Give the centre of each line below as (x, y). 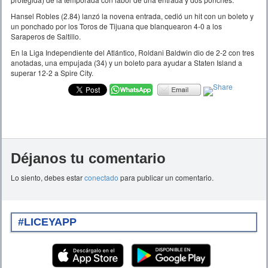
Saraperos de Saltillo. (46, 36)
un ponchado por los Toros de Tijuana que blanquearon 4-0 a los (116, 26)
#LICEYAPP (47, 222)
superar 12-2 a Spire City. (52, 72)
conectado (101, 177)
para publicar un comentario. (166, 177)
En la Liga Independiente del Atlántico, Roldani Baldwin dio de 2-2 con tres (133, 52)
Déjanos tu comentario (88, 158)
